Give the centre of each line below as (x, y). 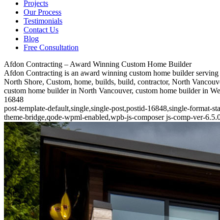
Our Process (42, 12)
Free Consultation (51, 47)
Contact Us (41, 30)
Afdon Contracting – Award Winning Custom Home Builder (98, 64)
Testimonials (43, 21)
